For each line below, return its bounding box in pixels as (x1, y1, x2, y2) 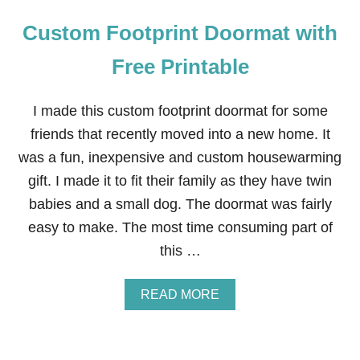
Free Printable (111, 55, 249, 79)
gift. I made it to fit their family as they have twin (28, 173, 332, 189)
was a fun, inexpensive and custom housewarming (18, 149, 342, 166)
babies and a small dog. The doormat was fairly (28, 196, 332, 212)
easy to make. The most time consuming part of (27, 219, 333, 235)
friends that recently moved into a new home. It (30, 126, 330, 142)
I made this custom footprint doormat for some (32, 103, 328, 119)
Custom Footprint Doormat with (22, 21, 337, 45)
